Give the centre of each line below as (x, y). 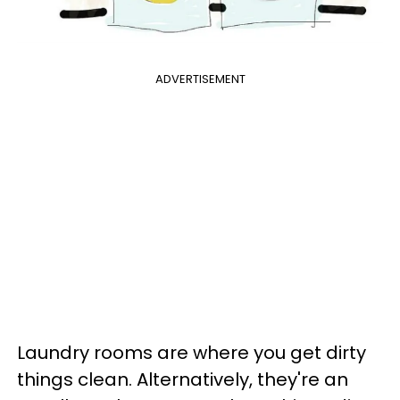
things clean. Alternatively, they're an (183, 379)
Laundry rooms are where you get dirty (192, 352)
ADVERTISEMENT (200, 79)
